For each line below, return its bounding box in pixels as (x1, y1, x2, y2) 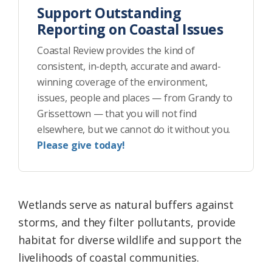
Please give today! (37, 138, 125, 152)
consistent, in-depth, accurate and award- (37, 59, 221, 73)
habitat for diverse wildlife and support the (18, 233, 242, 248)
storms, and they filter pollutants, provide (18, 215, 236, 230)
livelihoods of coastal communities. (18, 250, 199, 265)
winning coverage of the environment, (37, 75, 208, 89)
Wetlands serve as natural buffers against (18, 197, 234, 212)
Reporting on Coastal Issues (37, 19, 223, 39)
